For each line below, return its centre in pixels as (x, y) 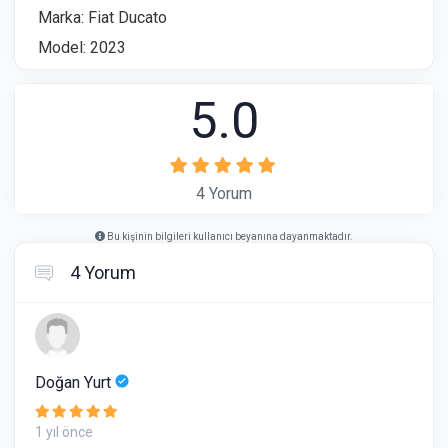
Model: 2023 (82, 47)
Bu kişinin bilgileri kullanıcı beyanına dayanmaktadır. (229, 236)
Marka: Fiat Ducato (102, 17)
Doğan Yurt (75, 382)
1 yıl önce (64, 432)
